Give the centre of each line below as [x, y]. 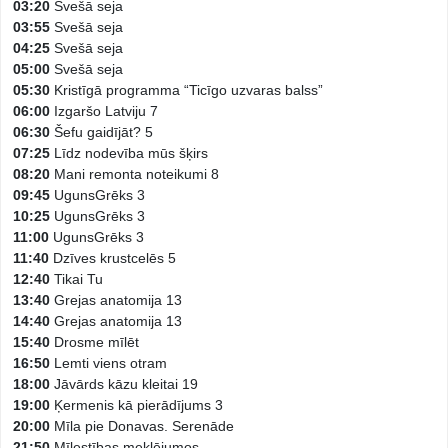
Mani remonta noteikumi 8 [134, 174]
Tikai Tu [76, 279]
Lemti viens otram [108, 363]
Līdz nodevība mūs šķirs [129, 153]
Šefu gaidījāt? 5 [101, 132]
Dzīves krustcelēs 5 [112, 258]
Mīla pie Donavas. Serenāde [142, 426]
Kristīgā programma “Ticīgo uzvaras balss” [186, 90]
